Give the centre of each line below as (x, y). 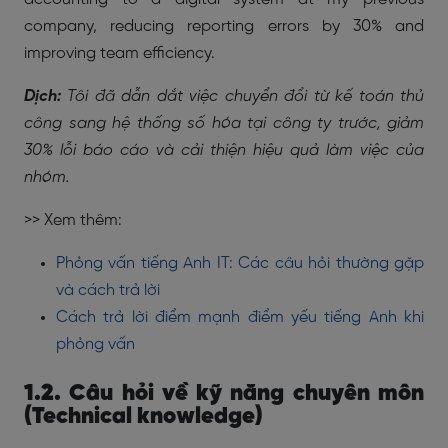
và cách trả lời (108, 290)
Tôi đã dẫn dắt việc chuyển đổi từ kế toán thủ (242, 96)
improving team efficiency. (119, 53)
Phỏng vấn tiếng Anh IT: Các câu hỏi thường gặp (240, 263)
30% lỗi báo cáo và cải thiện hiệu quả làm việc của (224, 150)
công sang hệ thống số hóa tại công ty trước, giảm (224, 123)
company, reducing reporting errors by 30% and (224, 26)
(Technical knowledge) (143, 417)
